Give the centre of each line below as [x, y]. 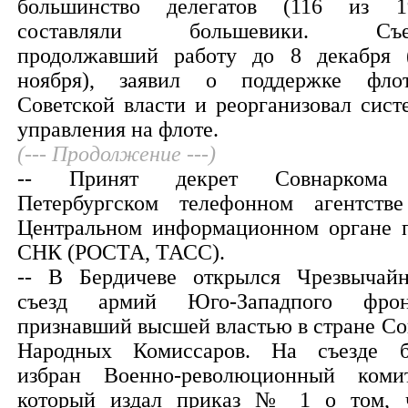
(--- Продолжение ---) [116, 154]
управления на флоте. [117, 129]
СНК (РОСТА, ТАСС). [121, 252]
